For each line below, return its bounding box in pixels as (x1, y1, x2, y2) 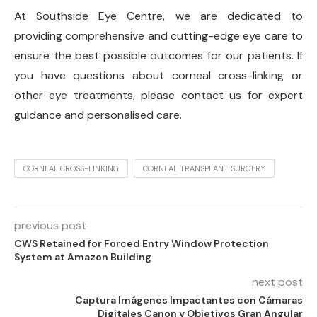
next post (252, 274, 303, 289)
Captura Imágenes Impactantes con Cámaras (75, 293, 303, 306)
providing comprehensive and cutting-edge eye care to (14, 28, 303, 43)
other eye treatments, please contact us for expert (14, 87, 303, 103)
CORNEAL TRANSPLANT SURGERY (143, 163, 265, 173)
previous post (14, 217, 86, 233)
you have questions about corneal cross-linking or (14, 67, 303, 83)
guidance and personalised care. (14, 107, 182, 122)
